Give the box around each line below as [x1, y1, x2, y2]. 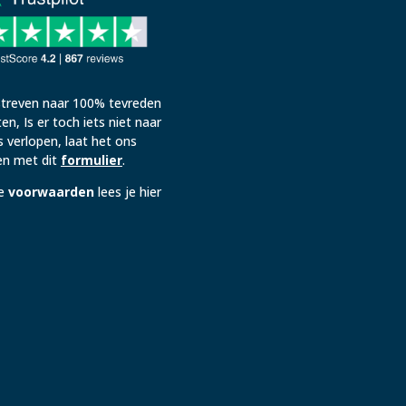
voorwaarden [7, 182, 94, 200]
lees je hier [93, 182, 161, 200]
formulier [60, 150, 122, 169]
